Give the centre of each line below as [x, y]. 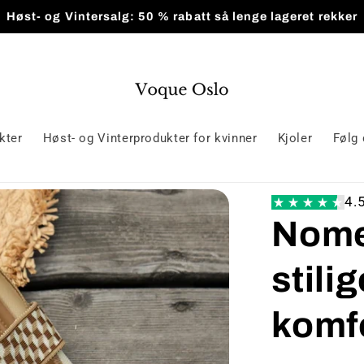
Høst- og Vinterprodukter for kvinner [150, 139]
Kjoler [295, 139]
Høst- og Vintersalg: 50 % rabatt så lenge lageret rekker [182, 16]
